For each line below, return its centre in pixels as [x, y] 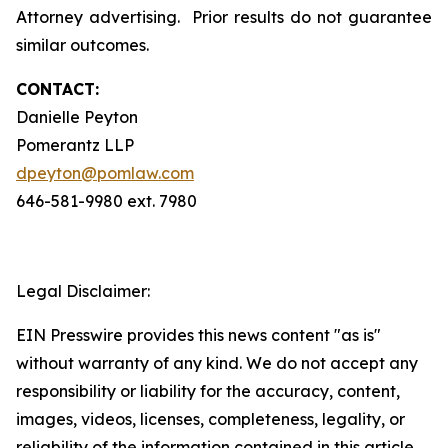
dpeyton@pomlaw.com [105, 173]
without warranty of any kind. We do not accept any [217, 363]
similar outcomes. [82, 45]
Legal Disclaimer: [83, 291]
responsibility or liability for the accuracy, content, [208, 391]
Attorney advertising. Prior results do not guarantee [224, 17]
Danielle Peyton [77, 117]
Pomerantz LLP [75, 145]
